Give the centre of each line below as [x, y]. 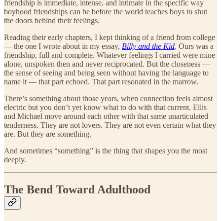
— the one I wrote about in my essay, [63, 46]
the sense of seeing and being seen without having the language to [106, 73]
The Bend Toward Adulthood [77, 190]
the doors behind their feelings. [52, 21]
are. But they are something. [48, 134]
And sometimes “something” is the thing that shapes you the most [106, 151]
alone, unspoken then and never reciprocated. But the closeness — [107, 64]
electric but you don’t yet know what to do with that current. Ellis [105, 108]
